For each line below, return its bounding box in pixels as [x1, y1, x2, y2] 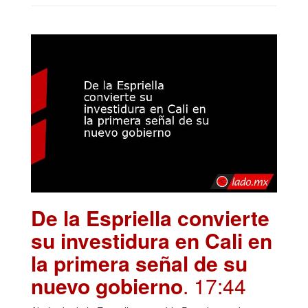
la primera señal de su [31, 247, 247, 278]
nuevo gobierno [31, 270, 183, 300]
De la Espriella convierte [31, 202, 269, 232]
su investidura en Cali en [31, 225, 272, 255]
